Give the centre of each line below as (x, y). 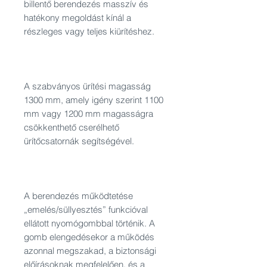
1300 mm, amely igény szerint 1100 (94, 100)
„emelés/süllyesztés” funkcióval (86, 209)
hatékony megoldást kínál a (77, 18)
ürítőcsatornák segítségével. (79, 141)
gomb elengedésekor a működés (89, 237)
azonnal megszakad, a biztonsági (90, 251)
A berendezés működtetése (78, 196)
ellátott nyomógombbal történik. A (89, 223)
